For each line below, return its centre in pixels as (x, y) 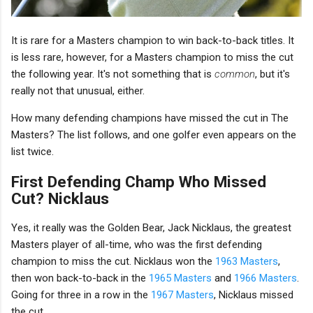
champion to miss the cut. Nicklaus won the (113, 262)
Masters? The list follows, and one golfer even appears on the (154, 134)
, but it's (272, 74)
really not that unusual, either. (78, 90)
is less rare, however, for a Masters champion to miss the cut (152, 57)
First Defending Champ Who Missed (139, 181)
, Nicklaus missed (254, 295)
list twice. (32, 151)
